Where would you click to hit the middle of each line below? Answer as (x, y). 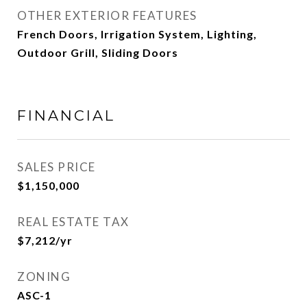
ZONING (44, 277)
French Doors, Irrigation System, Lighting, (137, 34)
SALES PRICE (57, 167)
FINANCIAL (66, 115)
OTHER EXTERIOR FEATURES (107, 15)
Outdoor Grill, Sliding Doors (98, 52)
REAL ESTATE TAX (73, 222)
